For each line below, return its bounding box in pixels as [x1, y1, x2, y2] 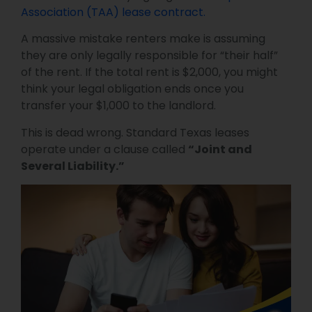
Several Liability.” [21, 157, 125, 174]
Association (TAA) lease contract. [21, 3, 205, 20]
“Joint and [188, 141, 252, 157]
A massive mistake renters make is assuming [21, 31, 265, 47]
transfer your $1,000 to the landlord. [21, 97, 216, 114]
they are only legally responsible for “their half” [21, 47, 278, 64]
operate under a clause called [21, 141, 188, 157]
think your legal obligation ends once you [21, 81, 244, 97]
